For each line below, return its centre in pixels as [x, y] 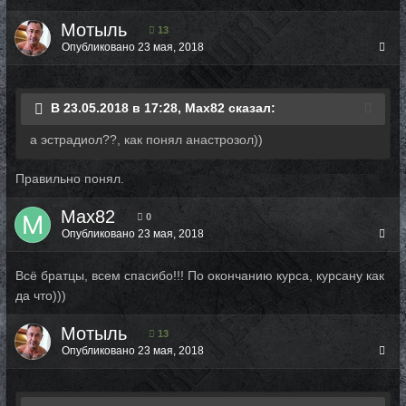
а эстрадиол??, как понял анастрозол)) [146, 140]
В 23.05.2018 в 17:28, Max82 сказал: [163, 108]
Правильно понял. [70, 179]
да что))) [41, 295]
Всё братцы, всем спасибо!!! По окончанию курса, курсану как [200, 275]
